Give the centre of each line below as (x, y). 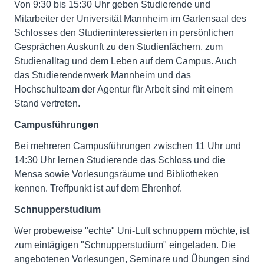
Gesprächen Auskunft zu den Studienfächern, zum (118, 47)
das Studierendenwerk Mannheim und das (103, 75)
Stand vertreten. (47, 103)
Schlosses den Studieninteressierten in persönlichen (124, 33)
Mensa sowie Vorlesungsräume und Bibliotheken (116, 174)
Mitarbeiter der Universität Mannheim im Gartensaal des (130, 19)
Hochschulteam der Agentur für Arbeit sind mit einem (123, 89)
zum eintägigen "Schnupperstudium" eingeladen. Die (125, 245)
